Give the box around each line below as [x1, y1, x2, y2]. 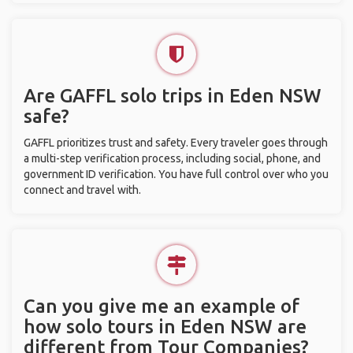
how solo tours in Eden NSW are [24, 316, 307, 337]
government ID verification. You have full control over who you [24, 168, 329, 180]
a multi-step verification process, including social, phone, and [24, 152, 321, 165]
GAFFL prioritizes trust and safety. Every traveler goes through [24, 136, 328, 149]
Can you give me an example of [24, 295, 299, 317]
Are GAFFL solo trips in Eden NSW [24, 85, 321, 106]
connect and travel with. [24, 184, 141, 196]
